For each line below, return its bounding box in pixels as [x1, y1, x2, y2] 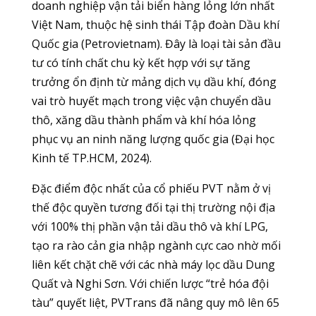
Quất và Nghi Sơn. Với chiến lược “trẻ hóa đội [31, 276, 269, 291]
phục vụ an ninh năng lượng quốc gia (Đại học [31, 131, 274, 147]
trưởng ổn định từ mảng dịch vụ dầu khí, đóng [31, 74, 276, 90]
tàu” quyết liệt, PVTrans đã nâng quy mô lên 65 [31, 295, 279, 310]
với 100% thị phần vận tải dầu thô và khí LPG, [31, 219, 268, 234]
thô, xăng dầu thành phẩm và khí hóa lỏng [31, 112, 256, 128]
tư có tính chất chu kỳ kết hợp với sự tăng [31, 55, 250, 71]
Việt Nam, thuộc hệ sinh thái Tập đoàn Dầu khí [31, 17, 279, 32]
